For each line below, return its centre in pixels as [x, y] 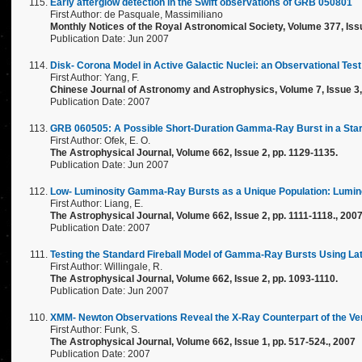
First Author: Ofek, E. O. [100, 141]
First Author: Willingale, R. [106, 267]
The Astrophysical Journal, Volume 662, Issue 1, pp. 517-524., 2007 [203, 342]
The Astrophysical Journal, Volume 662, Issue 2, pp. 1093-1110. [194, 279]
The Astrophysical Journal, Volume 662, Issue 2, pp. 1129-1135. [194, 153]
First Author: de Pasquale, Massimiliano [137, 15]
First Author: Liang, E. [97, 204]
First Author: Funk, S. [95, 330]
